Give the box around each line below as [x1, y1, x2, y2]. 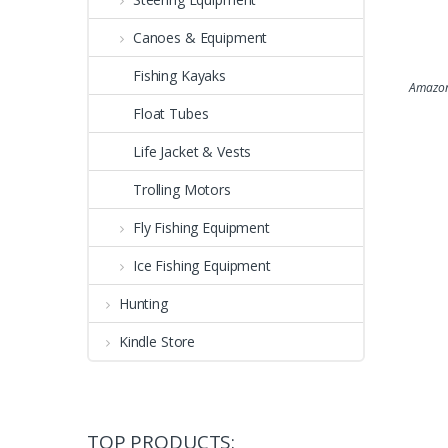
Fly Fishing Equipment [132, 217, 270, 237]
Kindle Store [118, 331, 196, 351]
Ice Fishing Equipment [132, 255, 271, 275]
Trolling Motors [133, 179, 231, 199]
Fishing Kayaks [133, 65, 227, 85]
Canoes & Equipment [132, 27, 268, 47]
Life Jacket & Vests [133, 141, 252, 161]
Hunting [118, 293, 168, 313]
